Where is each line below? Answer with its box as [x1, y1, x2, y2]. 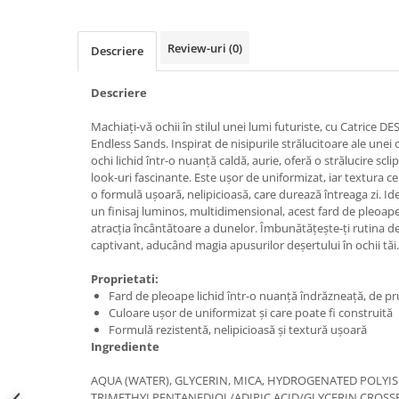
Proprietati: [91, 271, 161, 287]
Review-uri [167, 40, 229, 56]
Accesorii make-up [13, 11, 125, 28]
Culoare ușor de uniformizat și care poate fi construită [109, 305, 393, 321]
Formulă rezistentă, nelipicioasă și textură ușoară [109, 322, 367, 338]
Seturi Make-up [13, 38, 107, 55]
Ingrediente [91, 338, 162, 354]
